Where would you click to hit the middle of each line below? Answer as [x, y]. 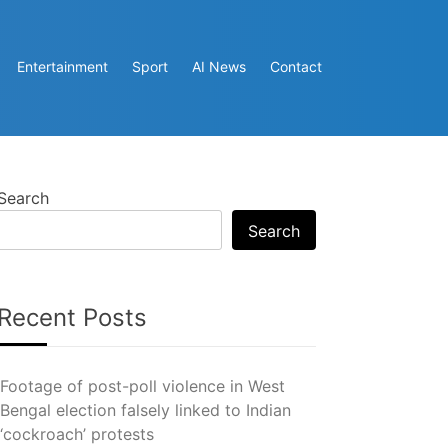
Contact [296, 67]
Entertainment [62, 67]
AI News [219, 67]
